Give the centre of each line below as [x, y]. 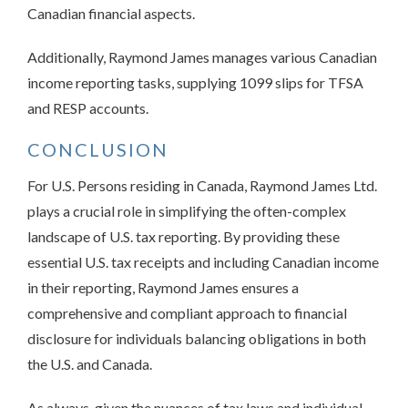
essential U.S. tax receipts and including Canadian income [203, 262]
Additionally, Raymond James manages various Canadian [202, 57]
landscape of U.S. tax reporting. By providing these [184, 236]
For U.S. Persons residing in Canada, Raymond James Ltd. [202, 185]
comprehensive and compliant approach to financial [187, 313]
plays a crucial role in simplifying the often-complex [187, 211]
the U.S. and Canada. [90, 364]
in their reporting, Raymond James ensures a [163, 287]
